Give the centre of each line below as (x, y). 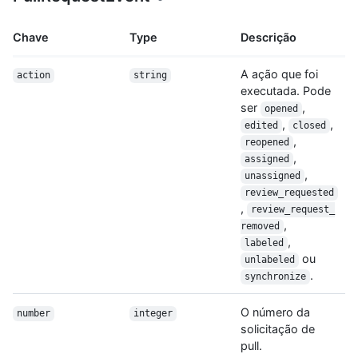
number (33, 314)
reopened (267, 143)
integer (153, 314)
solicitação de (278, 329)
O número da (275, 312)
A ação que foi (279, 74)
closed (309, 126)
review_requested (289, 193)
